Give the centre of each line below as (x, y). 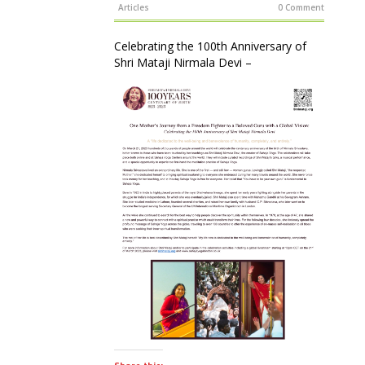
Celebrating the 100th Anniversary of (210, 46)
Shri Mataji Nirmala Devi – (183, 63)
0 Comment (301, 8)
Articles (134, 8)
